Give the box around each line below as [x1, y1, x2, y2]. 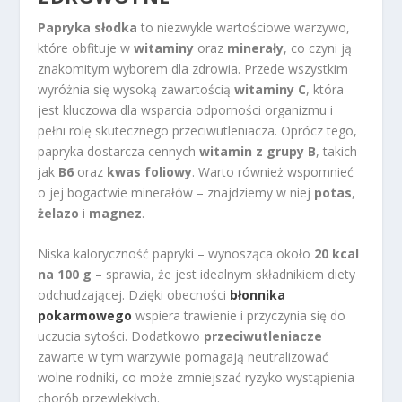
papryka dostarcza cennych [38, 143, 200, 161]
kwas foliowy [107, 163, 193, 181]
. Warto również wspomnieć [192, 163, 354, 181]
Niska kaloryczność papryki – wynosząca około [38, 245, 315, 263]
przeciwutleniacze [204, 328, 323, 345]
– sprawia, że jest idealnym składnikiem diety [92, 266, 356, 284]
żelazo [38, 205, 80, 223]
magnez [89, 205, 143, 223]
